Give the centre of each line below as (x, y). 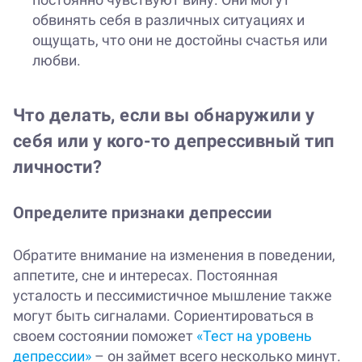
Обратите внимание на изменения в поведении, (174, 255)
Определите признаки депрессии (143, 213)
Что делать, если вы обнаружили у (164, 116)
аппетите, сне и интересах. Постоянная (145, 276)
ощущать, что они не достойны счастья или (180, 40)
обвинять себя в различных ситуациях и (168, 20)
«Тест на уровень (254, 336)
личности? (57, 167)
